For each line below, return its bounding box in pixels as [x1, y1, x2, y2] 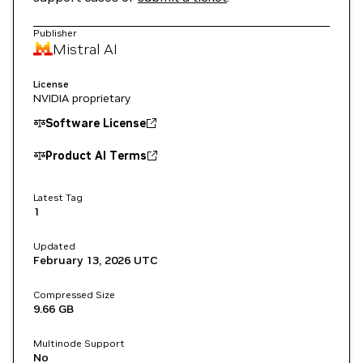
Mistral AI [53, 39, 117, 58]
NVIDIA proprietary [33, 91, 130, 105]
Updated [33, 240, 75, 252]
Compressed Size [33, 288, 115, 301]
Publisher [33, 27, 77, 39]
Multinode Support [33, 337, 125, 349]
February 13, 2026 [33, 253, 130, 267]
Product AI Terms [45, 148, 147, 163]
